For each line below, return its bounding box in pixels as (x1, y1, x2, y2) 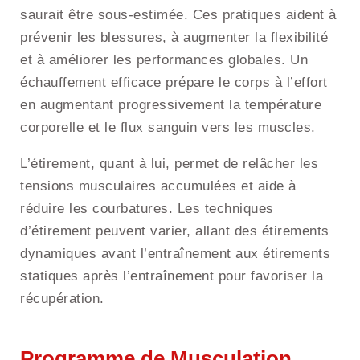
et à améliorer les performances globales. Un (20, 52, 308, 68)
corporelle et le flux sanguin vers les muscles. (20, 120, 316, 136)
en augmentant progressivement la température (20, 97, 321, 113)
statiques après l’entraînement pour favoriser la (20, 268, 323, 284)
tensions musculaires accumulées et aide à (20, 178, 297, 194)
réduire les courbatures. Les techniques (20, 201, 274, 217)
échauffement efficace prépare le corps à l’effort (20, 75, 328, 91)
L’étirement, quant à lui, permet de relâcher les (20, 156, 318, 172)
